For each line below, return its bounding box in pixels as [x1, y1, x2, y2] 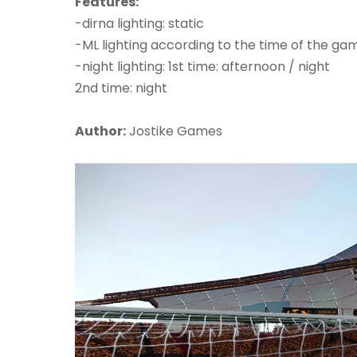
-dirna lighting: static [75, 14, 204, 33]
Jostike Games [126, 122, 222, 141]
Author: [75, 122, 126, 141]
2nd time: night [75, 79, 167, 98]
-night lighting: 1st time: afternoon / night [75, 57, 330, 76]
